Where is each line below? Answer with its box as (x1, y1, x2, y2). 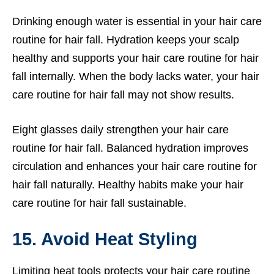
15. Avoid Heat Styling (12, 229, 198, 249)
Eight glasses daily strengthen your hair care (12, 123, 229, 136)
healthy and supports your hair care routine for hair (12, 51, 259, 64)
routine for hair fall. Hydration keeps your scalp (12, 33, 239, 46)
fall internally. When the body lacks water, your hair (12, 70, 259, 83)
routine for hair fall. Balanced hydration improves (12, 141, 248, 154)
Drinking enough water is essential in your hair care (12, 15, 262, 28)
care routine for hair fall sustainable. (12, 196, 187, 209)
